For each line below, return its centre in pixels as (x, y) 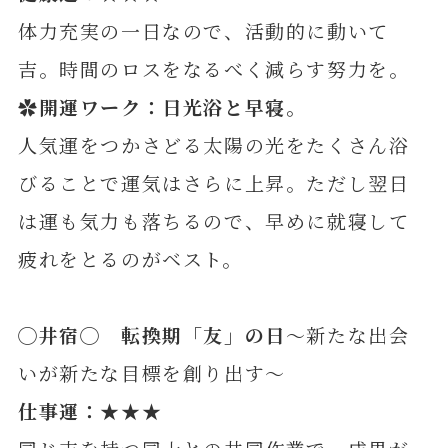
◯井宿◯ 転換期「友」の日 (151, 334)
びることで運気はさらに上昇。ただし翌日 (213, 182)
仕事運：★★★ (90, 410)
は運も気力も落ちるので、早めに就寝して (213, 220)
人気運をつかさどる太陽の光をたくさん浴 (213, 144)
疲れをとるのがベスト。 (130, 258)
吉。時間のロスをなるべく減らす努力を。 (213, 68)
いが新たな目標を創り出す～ (151, 372)
